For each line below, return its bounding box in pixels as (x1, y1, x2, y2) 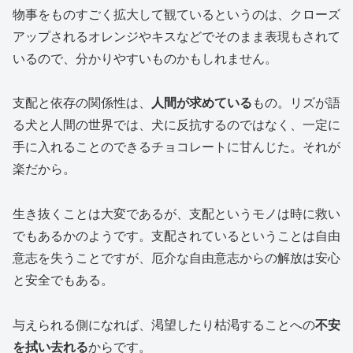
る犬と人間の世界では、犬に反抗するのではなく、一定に (13, 118, 340, 132)
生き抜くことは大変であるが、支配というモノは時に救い (13, 207, 340, 221)
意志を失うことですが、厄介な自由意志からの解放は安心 (13, 251, 340, 266)
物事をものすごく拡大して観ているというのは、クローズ (13, 7, 340, 21)
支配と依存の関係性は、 (13, 96, 151, 110)
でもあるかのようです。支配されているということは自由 (13, 229, 340, 243)
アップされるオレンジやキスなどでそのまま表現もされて (13, 29, 340, 43)
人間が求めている (151, 96, 252, 110)
